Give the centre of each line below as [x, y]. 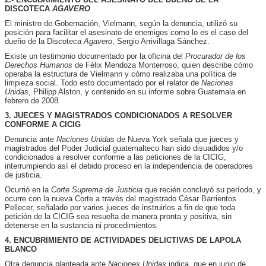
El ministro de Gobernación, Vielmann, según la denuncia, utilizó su [121, 23]
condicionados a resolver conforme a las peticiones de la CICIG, [115, 157]
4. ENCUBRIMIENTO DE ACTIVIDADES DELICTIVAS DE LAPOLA [123, 240]
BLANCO [21, 249]
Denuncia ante [31, 139]
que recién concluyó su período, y [202, 189]
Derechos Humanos [39, 65]
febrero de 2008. [33, 100]
